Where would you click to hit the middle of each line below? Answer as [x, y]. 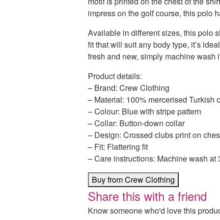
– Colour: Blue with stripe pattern [144, 111]
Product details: [115, 76]
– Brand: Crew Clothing [128, 88]
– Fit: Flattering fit [118, 147]
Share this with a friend [147, 196]
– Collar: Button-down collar [136, 123]
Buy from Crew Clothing [133, 179]
